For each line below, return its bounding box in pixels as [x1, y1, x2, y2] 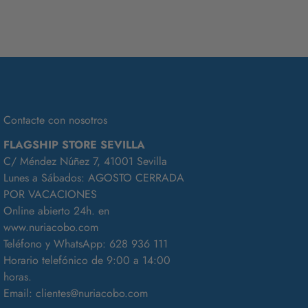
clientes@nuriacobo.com [35, 285, 148, 301]
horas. [3, 268, 32, 285]
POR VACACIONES [3, 186, 97, 202]
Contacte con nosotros [3, 111, 107, 128]
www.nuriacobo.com [3, 219, 98, 235]
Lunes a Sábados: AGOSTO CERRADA [3, 169, 184, 186]
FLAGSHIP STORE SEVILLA [3, 136, 145, 153]
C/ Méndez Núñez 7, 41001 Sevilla [3, 153, 167, 169]
